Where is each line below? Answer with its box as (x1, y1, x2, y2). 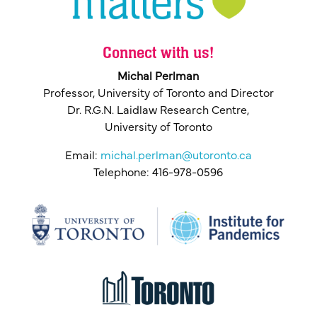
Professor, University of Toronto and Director (42, 89, 274, 100)
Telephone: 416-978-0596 (93, 168, 224, 179)
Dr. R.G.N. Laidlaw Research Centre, (67, 106, 250, 117)
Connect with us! (103, 42, 214, 64)
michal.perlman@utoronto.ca (100, 151, 252, 162)
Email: (64, 151, 100, 162)
